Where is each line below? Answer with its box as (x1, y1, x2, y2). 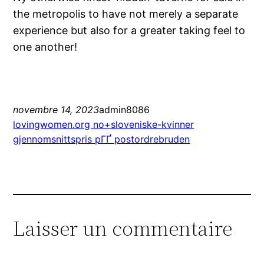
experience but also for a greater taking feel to (13, 24, 246, 37)
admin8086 (99, 104, 150, 116)
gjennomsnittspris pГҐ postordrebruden (13, 133, 190, 146)
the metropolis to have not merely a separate (13, 8, 239, 21)
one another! (13, 41, 78, 54)
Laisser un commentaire (13, 214, 233, 243)
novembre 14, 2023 (13, 104, 100, 116)
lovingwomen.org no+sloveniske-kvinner (13, 118, 194, 131)
